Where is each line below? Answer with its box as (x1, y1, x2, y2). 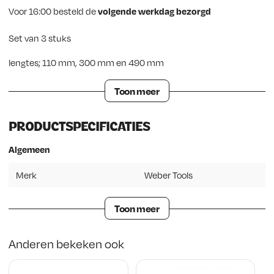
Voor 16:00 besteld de (9, 5, 98, 17)
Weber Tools (144, 169, 193, 180)
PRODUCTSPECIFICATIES (9, 118, 150, 134)
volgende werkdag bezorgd (98, 5, 211, 17)
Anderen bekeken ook (9, 236, 124, 251)
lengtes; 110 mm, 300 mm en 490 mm (9, 56, 164, 68)
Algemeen (9, 143, 50, 155)
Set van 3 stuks (9, 32, 71, 43)
